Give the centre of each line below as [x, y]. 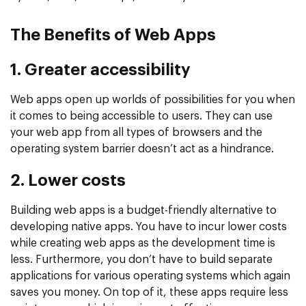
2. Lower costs [68, 181]
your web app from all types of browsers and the [136, 132]
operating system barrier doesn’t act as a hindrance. [142, 149]
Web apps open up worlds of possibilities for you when [153, 99]
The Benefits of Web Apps [113, 35]
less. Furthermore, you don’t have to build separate [141, 259]
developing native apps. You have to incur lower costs [149, 226]
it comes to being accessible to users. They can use [141, 116]
